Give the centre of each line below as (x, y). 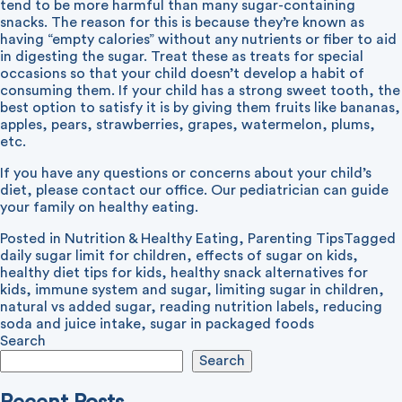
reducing (353, 307)
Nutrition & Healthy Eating (152, 239)
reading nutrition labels (237, 307)
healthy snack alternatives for (269, 273)
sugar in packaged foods (232, 324)
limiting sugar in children (297, 290)
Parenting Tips (296, 239)
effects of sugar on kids (274, 256)
